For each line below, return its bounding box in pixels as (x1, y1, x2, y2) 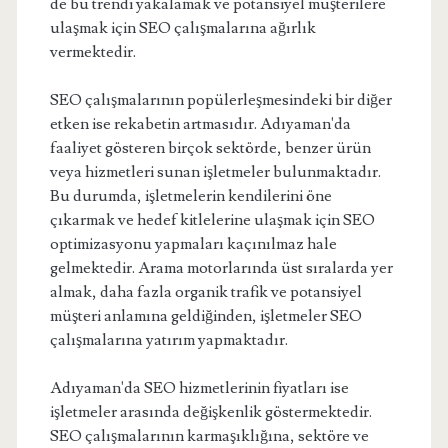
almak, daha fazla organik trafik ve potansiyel (49, 282, 362, 302)
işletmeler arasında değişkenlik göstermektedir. (49, 402, 372, 422)
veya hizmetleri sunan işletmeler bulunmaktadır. (49, 162, 381, 182)
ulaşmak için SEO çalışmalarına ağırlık (49, 18, 316, 38)
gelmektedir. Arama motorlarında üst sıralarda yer (49, 258, 393, 278)
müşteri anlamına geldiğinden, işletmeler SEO (49, 306, 362, 326)
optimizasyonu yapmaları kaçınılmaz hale (49, 234, 337, 254)
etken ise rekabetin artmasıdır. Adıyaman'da (49, 114, 351, 134)
